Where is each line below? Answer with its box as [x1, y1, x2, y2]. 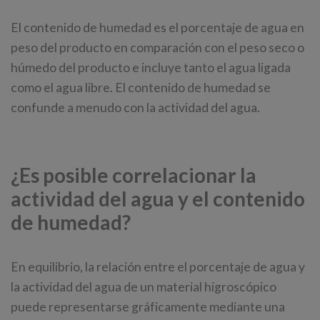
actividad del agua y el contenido [11, 186, 305, 211]
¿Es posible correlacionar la [11, 162, 256, 187]
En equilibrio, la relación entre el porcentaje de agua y [11, 259, 305, 274]
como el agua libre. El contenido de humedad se [11, 79, 271, 95]
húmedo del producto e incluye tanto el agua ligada [11, 59, 291, 75]
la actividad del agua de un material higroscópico [11, 279, 276, 294]
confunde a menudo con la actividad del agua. [11, 99, 260, 115]
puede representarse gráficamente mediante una [11, 299, 285, 314]
